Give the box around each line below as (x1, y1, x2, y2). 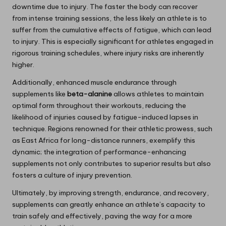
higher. (12, 60, 34, 70)
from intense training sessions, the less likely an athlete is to (12, 14, 207, 23)
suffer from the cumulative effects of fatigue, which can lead (12, 25, 211, 35)
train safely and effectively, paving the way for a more (12, 211, 192, 221)
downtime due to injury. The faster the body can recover (12, 2, 198, 12)
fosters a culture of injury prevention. (12, 171, 132, 180)
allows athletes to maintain (112, 89, 204, 99)
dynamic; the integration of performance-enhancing (12, 147, 186, 157)
